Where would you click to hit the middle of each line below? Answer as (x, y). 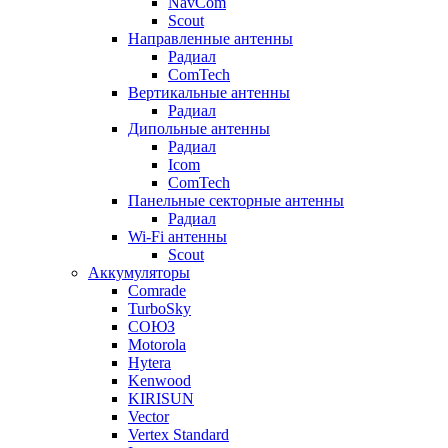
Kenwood (159, 381)
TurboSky (159, 309)
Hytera (149, 363)
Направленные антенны (210, 39)
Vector (148, 417)
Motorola (157, 345)
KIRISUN (161, 399)
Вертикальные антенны (209, 93)
